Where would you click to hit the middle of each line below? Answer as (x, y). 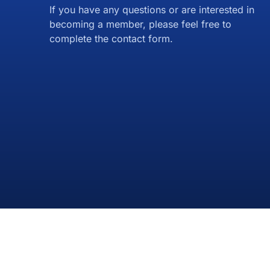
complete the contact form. (111, 39)
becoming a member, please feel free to (140, 24)
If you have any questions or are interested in (152, 10)
